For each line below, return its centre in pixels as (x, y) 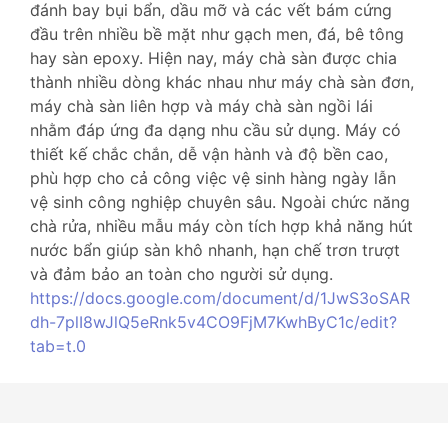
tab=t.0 (58, 346)
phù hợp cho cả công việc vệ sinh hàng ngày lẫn (213, 178)
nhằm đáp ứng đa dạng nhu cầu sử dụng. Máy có (215, 130)
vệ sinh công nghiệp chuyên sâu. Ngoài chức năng (220, 202)
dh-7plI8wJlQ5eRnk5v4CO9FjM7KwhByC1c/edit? (213, 322)
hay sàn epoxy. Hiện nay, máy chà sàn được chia (213, 58)
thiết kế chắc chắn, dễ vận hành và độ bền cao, (209, 154)
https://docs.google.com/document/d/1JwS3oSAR (220, 298)
